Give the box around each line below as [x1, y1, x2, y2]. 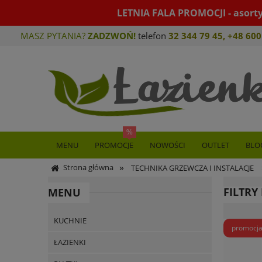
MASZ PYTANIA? [20, 30, 88, 42]
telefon [136, 30, 168, 42]
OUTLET [202, 140, 229, 150]
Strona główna [63, 162, 113, 173]
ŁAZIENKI [54, 237, 86, 248]
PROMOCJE [95, 140, 133, 150]
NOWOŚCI [150, 140, 185, 150]
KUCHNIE [54, 215, 87, 226]
